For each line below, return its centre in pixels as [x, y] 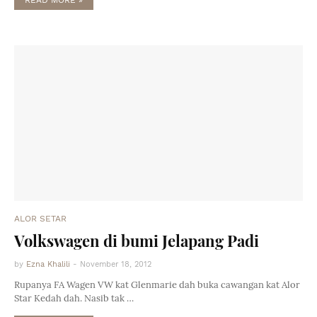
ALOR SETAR [40, 219]
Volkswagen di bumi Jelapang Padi [137, 241]
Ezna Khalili [48, 264]
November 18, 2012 [116, 264]
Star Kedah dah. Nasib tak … [74, 298]
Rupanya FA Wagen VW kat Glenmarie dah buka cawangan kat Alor [157, 285]
